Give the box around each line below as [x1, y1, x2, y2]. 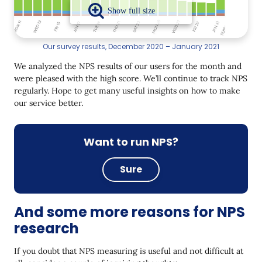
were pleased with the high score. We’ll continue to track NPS [14, 73, 247, 84]
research [14, 218, 79, 238]
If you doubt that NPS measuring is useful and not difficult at [14, 245, 243, 256]
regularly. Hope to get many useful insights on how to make [14, 85, 240, 96]
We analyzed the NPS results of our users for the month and [14, 60, 242, 71]
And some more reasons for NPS [14, 202, 245, 222]
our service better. [14, 97, 83, 108]
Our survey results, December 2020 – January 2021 [43, 41, 219, 51]
